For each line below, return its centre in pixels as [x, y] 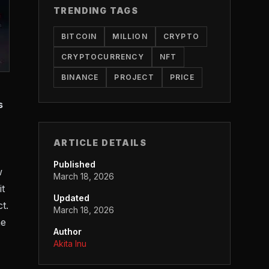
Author [68, 231]
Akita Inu [70, 243]
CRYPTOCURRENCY [103, 57]
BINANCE [80, 77]
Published [74, 164]
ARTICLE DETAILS [100, 143]
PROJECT [134, 77]
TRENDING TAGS [96, 11]
